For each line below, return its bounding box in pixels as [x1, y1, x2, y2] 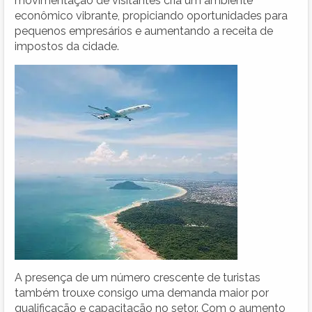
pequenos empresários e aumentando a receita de [15, 24, 273, 38]
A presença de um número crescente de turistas [15, 270, 260, 284]
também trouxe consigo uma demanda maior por [15, 286, 269, 299]
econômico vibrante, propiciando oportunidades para [15, 8, 288, 22]
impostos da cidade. [15, 39, 119, 53]
